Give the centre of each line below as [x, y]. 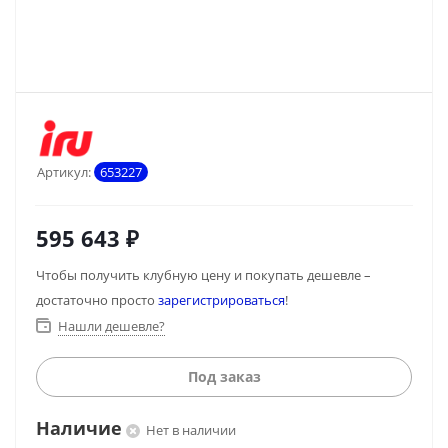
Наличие [79, 427]
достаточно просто [97, 300]
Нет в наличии [191, 430]
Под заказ [224, 376]
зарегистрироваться [221, 300]
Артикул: [64, 172]
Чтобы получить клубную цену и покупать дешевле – [203, 275]
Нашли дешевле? [111, 326]
